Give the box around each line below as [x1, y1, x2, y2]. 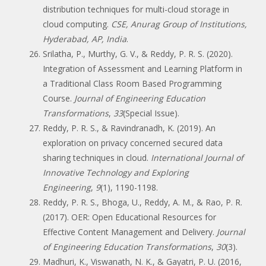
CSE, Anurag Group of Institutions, [111, 18, 247, 30]
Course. [43, 92, 74, 104]
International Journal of [151, 151, 243, 163]
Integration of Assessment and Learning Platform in [43, 62, 242, 74]
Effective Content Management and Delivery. [43, 226, 217, 237]
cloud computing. [43, 18, 111, 30]
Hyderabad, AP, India [43, 33, 126, 45]
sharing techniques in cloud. [43, 151, 151, 163]
